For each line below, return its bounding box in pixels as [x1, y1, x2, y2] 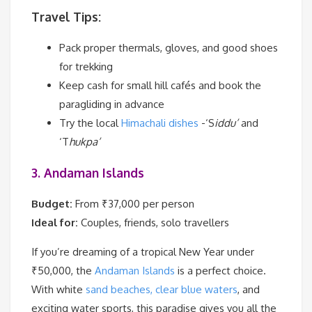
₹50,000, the [31, 264, 95, 278]
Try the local [59, 116, 121, 130]
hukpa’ [69, 135, 100, 149]
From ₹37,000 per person [72, 197, 194, 211]
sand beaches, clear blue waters [86, 283, 237, 297]
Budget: [31, 197, 72, 211]
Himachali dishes [121, 116, 198, 130]
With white [31, 283, 86, 297]
